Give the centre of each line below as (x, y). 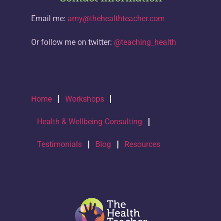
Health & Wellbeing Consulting (90, 122)
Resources (143, 145)
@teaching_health (145, 42)
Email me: (49, 18)
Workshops (84, 99)
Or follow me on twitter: (72, 42)
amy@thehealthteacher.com (116, 18)
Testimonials (60, 145)
